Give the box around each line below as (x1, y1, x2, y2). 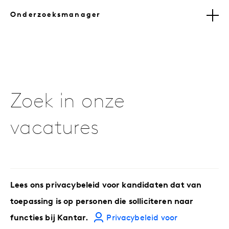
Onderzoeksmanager (10, 11, 101, 19)
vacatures (10, 119, 100, 140)
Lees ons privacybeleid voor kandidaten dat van (10, 181, 202, 190)
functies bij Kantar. (10, 214, 90, 223)
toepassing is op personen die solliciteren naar (10, 198, 194, 207)
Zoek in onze (10, 92, 125, 113)
